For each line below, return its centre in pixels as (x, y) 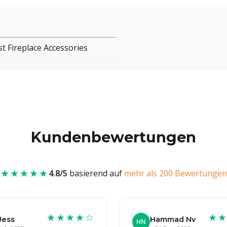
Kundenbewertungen (113, 137)
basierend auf (96, 173)
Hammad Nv (173, 219)
